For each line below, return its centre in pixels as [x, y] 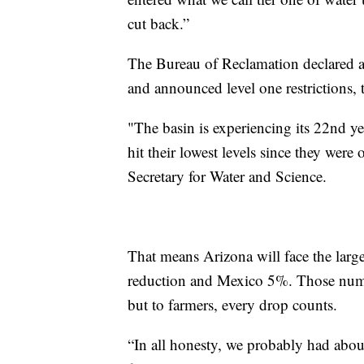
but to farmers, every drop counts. [232, 305]
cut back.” [158, 24]
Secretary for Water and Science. [227, 176]
